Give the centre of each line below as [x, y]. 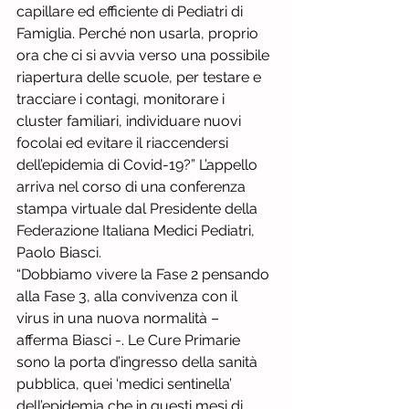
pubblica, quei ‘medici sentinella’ [126, 384]
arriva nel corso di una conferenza [133, 187]
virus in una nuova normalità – [120, 318]
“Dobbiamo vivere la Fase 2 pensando [145, 274]
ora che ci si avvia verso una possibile [145, 55]
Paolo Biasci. [59, 252]
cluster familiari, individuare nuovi [131, 121]
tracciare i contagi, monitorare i [122, 99]
